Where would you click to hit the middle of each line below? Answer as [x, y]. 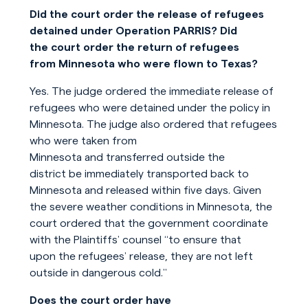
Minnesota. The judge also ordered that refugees [153, 124]
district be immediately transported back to [139, 174]
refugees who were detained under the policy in [150, 108]
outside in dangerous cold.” [98, 273]
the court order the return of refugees [134, 47]
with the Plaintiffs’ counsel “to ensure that [135, 240]
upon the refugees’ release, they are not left [141, 256]
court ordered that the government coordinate [148, 223]
